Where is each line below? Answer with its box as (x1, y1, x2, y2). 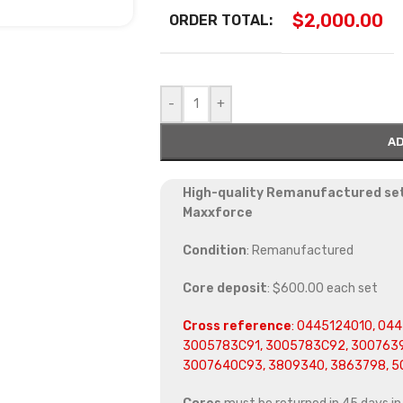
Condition (182, 243, 246, 259)
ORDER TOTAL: (168, 12, 273, 30)
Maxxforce (182, 205, 253, 221)
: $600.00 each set (266, 281, 378, 297)
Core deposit (182, 281, 267, 297)
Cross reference (182, 318, 291, 335)
